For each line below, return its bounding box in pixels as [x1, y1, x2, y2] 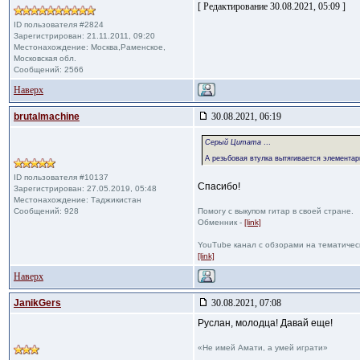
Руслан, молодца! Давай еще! [198, 317, 333, 329]
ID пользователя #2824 [14, 20, 104, 29]
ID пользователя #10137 [14, 173, 108, 182]
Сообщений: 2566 [14, 65, 84, 74]
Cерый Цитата [205, 138, 261, 146]
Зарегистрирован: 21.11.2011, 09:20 [14, 31, 155, 40]
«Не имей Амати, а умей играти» [198, 343, 328, 352]
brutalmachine [14, 111, 80, 122]
